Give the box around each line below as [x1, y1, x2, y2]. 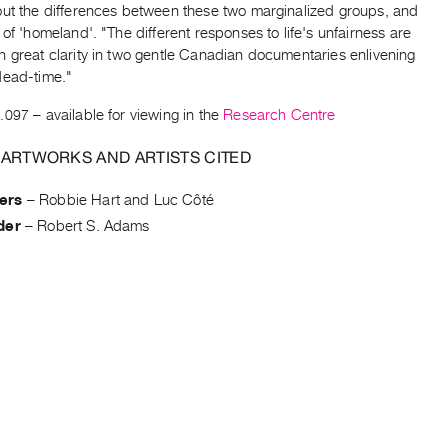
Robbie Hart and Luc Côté [39, 191, 214, 208]
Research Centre [223, 106, 336, 123]
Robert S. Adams [37, 217, 150, 234]
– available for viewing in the [29, 106, 224, 123]
